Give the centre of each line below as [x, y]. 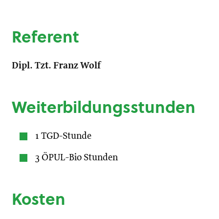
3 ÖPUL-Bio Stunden [77, 158]
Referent [45, 37]
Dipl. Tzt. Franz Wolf [56, 66]
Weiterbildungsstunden [104, 107]
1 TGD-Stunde [63, 136]
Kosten [39, 199]
